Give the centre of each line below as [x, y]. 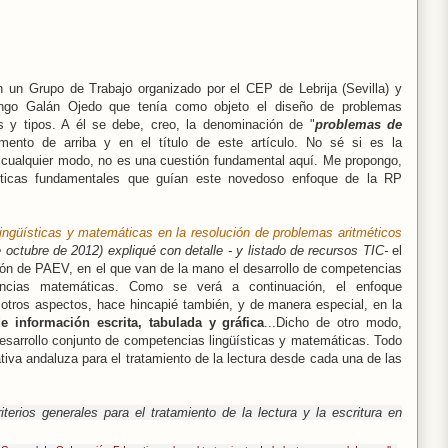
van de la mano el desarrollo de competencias [268, 269]
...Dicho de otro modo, [333, 323]
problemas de [358, 125]
